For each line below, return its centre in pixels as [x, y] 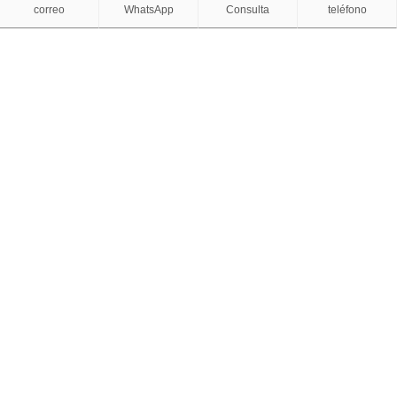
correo [49, 10]
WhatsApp [148, 10]
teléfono [347, 10]
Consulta [248, 10]
